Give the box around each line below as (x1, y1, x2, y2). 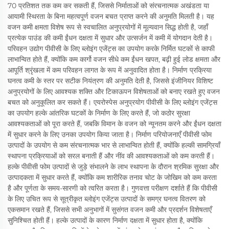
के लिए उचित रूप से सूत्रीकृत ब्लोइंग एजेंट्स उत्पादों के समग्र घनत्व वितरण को (8, 194, 205, 203)
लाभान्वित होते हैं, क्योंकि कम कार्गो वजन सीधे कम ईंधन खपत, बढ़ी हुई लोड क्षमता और (8, 55, 220, 64)
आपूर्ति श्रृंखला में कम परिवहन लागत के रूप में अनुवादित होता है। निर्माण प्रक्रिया (8, 65, 212, 75)
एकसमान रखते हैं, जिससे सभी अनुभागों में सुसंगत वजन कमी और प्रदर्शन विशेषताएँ (8, 205, 212, 214)
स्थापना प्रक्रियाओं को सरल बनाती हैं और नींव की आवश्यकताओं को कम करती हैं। (8, 151, 215, 161)
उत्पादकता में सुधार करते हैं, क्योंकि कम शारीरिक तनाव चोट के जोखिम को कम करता (8, 173, 217, 182)
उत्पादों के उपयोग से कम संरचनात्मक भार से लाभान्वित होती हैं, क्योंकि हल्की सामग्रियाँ (8, 141, 220, 150)
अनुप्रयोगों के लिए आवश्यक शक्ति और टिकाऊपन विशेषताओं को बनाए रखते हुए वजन (8, 87, 220, 96)
